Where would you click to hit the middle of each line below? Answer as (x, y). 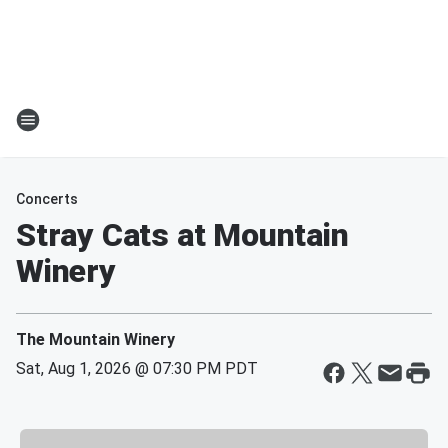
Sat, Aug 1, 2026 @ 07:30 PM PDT (137, 368)
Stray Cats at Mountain (182, 235)
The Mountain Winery (95, 339)
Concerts (47, 199)
